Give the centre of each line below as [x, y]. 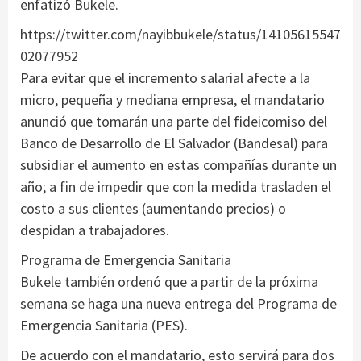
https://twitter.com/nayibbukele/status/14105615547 [180, 34]
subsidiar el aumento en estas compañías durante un [178, 164]
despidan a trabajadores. [95, 230]
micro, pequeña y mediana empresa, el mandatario [172, 99]
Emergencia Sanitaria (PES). [104, 325]
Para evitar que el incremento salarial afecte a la [165, 77]
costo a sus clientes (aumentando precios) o [153, 208]
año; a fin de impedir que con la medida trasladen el [176, 186]
